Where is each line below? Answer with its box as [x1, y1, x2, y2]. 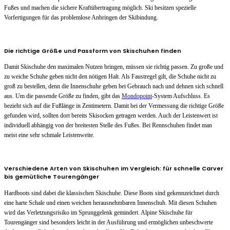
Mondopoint [122, 92, 152, 100]
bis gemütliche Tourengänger [4, 172, 99, 181]
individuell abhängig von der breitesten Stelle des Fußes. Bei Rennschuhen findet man [4, 122, 212, 129]
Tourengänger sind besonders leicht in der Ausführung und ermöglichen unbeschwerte [4, 218, 213, 226]
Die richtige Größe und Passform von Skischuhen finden [4, 46, 181, 55]
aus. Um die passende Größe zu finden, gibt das [4, 92, 122, 100]
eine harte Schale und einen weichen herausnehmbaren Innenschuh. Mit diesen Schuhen [4, 199, 217, 206]
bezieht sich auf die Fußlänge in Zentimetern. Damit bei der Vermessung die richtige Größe [4, 102, 224, 110]
